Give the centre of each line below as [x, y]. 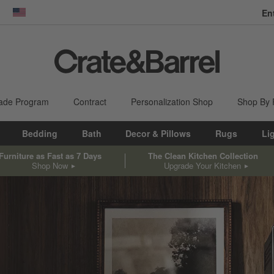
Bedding [40, 133]
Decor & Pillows [158, 133]
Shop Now [50, 165]
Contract [90, 102]
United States [45, 18]
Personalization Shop [172, 102]
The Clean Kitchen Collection [203, 155]
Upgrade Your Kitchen [202, 165]
